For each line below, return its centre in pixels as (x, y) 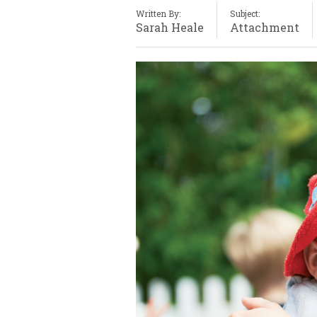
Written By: (158, 14)
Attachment (265, 28)
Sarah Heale (170, 28)
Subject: (245, 14)
